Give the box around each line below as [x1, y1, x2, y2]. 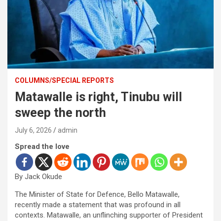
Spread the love [15, 142, 70, 151]
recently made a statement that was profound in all [15, 200, 181, 210]
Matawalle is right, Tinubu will [15, 90, 182, 105]
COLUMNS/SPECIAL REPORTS [15, 76, 114, 85]
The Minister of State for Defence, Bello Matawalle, [15, 190, 180, 199]
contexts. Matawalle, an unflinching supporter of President [15, 211, 203, 220]
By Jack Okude [15, 172, 62, 182]
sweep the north [15, 106, 106, 120]
